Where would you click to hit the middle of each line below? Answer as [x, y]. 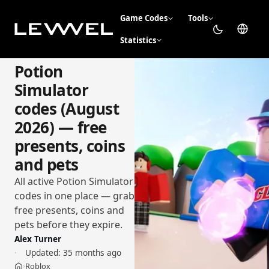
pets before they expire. [68, 224]
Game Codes [144, 18]
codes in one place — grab [74, 195]
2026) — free [61, 127]
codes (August [67, 108]
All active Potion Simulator [74, 181]
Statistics [138, 40]
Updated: [43, 252]
